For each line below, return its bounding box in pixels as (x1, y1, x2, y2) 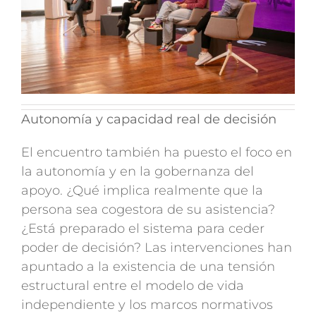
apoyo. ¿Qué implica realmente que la (20, 183, 263, 199)
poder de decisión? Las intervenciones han (20, 240, 292, 256)
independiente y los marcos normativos (20, 297, 273, 313)
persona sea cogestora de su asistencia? (20, 202, 275, 218)
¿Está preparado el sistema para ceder (20, 221, 265, 237)
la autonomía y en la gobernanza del (20, 164, 254, 180)
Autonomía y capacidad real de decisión (20, 111, 276, 128)
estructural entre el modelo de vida (20, 278, 244, 294)
